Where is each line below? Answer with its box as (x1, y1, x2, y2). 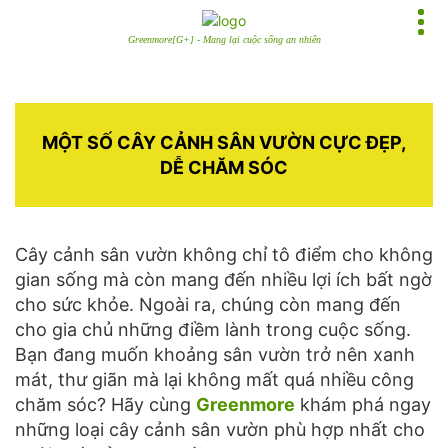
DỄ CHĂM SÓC (160, 157, 288, 178)
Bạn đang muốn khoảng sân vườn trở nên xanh (15, 344, 415, 365)
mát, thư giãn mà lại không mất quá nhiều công (15, 369, 414, 390)
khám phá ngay (300, 394, 431, 415)
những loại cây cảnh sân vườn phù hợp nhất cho (15, 419, 425, 440)
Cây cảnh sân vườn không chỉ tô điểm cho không (15, 244, 433, 265)
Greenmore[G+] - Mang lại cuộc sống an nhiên (127, 34, 321, 45)
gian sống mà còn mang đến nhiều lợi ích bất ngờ (15, 269, 432, 290)
